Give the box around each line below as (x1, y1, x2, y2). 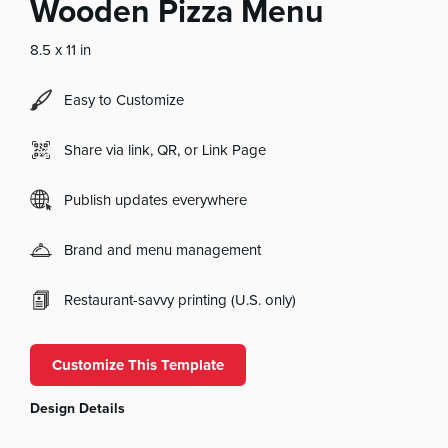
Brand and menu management (64, 242, 262, 258)
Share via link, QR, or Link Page (64, 142, 267, 158)
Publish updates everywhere (64, 192, 248, 208)
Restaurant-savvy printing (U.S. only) (64, 292, 297, 308)
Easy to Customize (64, 92, 185, 108)
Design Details (30, 400, 126, 418)
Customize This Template (52, 356, 225, 375)
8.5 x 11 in (30, 42, 92, 58)
